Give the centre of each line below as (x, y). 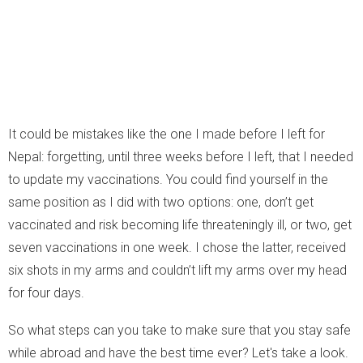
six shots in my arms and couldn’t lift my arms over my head (177, 270)
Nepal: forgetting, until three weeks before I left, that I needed (181, 156)
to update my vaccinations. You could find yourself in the (168, 179)
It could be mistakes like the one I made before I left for (167, 134)
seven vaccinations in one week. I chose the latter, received (177, 247)
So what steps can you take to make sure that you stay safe (179, 330)
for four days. (46, 293)
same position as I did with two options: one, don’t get (161, 202)
